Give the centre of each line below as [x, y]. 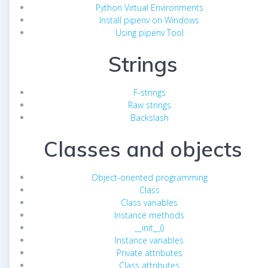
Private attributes [149, 253]
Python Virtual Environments [149, 8]
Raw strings [149, 105]
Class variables [149, 203]
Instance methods [149, 215]
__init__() [149, 228]
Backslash [149, 118]
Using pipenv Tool [149, 33]
